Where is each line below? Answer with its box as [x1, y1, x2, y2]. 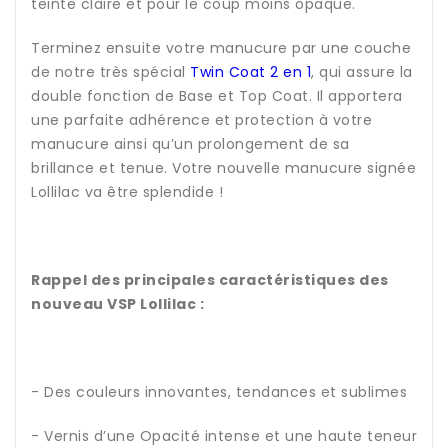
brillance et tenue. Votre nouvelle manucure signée [31, 158, 416, 179]
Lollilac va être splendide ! [31, 182, 223, 203]
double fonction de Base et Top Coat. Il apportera [31, 86, 403, 107]
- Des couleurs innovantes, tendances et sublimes [31, 382, 407, 403]
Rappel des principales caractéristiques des [31, 270, 389, 291]
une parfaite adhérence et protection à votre [31, 110, 372, 131]
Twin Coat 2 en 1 [190, 62, 311, 83]
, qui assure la [311, 62, 413, 83]
